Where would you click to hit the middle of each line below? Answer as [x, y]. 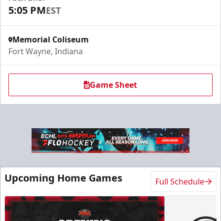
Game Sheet [113, 85]
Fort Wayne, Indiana [46, 51]
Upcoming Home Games [63, 178]
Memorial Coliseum [51, 39]
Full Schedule [180, 182]
